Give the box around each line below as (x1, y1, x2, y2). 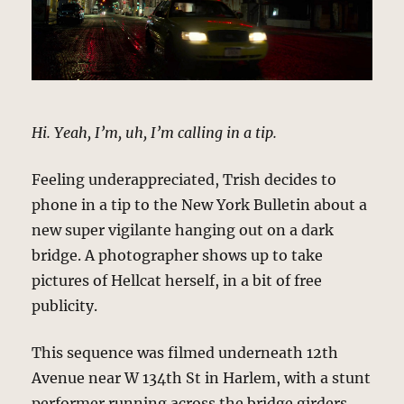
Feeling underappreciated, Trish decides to (32, 170, 337, 189)
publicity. (32, 297, 98, 316)
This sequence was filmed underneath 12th (32, 344, 339, 363)
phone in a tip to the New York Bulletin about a (32, 196, 368, 215)
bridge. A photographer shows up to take (32, 246, 324, 265)
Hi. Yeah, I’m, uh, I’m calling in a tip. (32, 124, 278, 142)
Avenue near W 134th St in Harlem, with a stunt (32, 369, 372, 388)
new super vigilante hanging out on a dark (32, 221, 335, 240)
